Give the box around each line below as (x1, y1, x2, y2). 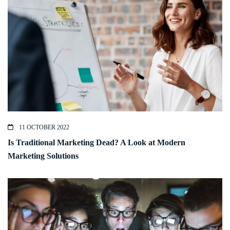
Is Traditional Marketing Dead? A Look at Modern (8, 138, 185, 147)
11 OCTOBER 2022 (17, 124, 69, 131)
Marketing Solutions (8, 151, 79, 161)
